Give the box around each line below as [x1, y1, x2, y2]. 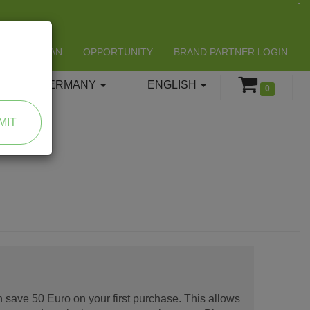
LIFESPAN [17, 46, 62, 57]
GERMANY [39, 79, 99, 91]
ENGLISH [147, 79, 199, 91]
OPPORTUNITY [83, 46, 153, 57]
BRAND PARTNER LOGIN [174, 46, 288, 57]
